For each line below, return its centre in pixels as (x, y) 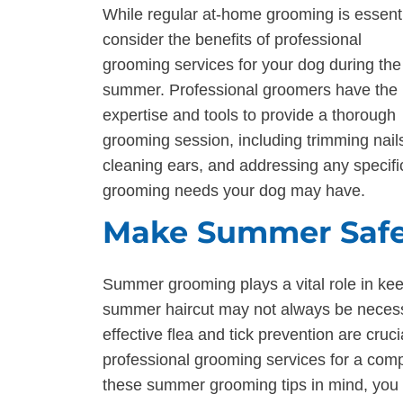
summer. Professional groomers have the (250, 90)
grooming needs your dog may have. (234, 191)
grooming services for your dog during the (252, 65)
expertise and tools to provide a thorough (249, 116)
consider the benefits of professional (232, 40)
